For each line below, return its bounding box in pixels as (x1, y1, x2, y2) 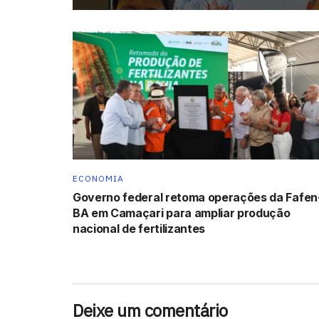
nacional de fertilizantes (73, 221, 205, 236)
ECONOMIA (73, 172, 124, 184)
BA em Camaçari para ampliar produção (73, 205, 291, 220)
